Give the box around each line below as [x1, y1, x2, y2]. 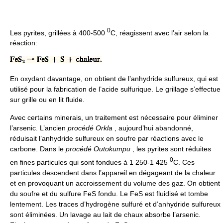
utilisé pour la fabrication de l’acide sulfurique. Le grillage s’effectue [10, 85, 221, 94]
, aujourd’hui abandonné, [112, 124, 193, 132]
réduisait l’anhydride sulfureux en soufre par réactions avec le [10, 134, 204, 143]
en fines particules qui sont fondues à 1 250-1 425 [10, 158, 170, 166]
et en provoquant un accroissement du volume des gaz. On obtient [10, 179, 220, 187]
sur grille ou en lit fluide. [10, 96, 85, 104]
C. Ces [173, 158, 195, 166]
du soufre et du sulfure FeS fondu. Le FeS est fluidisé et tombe [10, 189, 208, 198]
